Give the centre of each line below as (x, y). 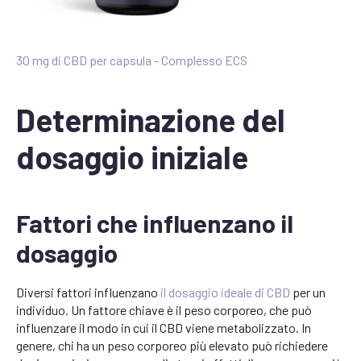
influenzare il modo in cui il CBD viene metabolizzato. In (164, 328)
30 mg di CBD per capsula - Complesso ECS (132, 60)
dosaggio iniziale (132, 157)
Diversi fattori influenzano (88, 293)
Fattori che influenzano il (155, 223)
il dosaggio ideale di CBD (225, 293)
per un (308, 293)
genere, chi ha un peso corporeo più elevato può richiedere (172, 346)
